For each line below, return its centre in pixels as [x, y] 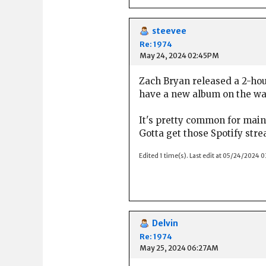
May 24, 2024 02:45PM [179, 55]
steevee [169, 31]
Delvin [165, 224]
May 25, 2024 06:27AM [179, 248]
